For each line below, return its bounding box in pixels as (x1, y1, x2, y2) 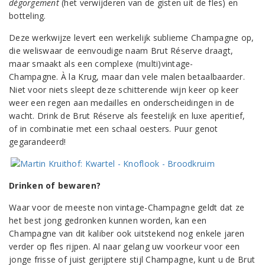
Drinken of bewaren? (9, 180, 101, 191)
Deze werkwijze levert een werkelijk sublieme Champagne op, (9, 32, 254, 43)
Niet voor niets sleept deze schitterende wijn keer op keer (9, 84, 239, 95)
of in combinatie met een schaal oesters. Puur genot (9, 123, 218, 134)
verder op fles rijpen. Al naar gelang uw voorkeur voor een (9, 241, 240, 252)
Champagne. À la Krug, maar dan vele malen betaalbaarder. (9, 71, 245, 82)
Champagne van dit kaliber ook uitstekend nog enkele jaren (9, 228, 245, 239)
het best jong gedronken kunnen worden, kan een (9, 215, 207, 226)
